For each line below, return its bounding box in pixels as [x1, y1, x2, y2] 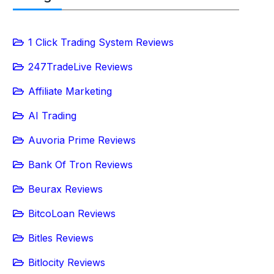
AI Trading [28, 109, 76, 122]
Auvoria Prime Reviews [28, 134, 136, 146]
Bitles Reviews [28, 232, 94, 244]
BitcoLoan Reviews [28, 207, 116, 220]
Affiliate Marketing [28, 85, 112, 97]
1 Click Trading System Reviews [28, 36, 174, 48]
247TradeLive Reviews [28, 61, 133, 73]
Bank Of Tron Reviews [28, 158, 133, 171]
